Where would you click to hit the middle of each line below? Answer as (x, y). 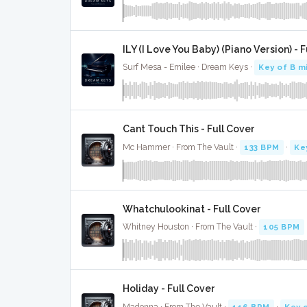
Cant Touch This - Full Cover (189, 129)
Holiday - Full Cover (169, 289)
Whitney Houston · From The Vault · (191, 227)
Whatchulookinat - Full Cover (192, 209)
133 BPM (262, 147)
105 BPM (282, 227)
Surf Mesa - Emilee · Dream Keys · (188, 67)
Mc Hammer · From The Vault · (181, 147)
